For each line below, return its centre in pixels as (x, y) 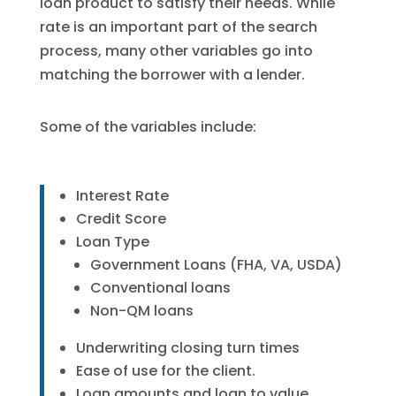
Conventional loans (160, 287)
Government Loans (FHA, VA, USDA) (216, 264)
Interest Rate (122, 195)
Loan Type (112, 241)
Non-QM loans (141, 310)
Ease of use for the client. (165, 370)
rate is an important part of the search (178, 27)
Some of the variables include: (148, 126)
